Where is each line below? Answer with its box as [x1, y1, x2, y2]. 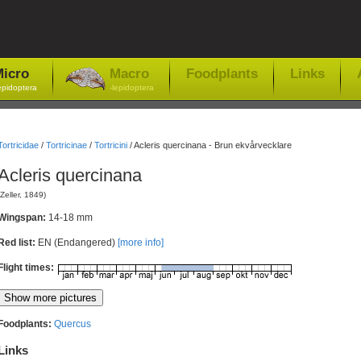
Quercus [53, 317, 91, 330]
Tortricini [93, 140, 127, 150]
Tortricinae [45, 140, 87, 150]
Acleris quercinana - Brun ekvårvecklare [133, 140, 292, 150]
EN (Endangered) [37, 237, 118, 249]
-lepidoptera [109, 83, 154, 92]
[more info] [117, 237, 164, 249]
